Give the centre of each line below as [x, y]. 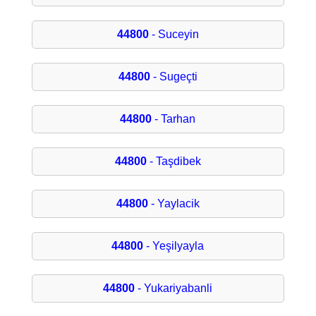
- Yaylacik [174, 204]
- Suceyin [174, 35]
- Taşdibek [174, 162]
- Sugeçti [174, 77]
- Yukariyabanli [174, 288]
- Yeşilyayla [174, 246]
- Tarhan [174, 119]
